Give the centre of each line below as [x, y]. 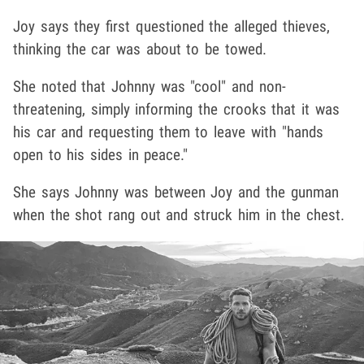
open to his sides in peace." [101, 155]
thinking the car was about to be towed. [140, 50]
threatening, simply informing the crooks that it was [176, 110]
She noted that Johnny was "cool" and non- [149, 87]
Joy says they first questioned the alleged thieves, [171, 27]
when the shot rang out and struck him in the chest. [179, 215]
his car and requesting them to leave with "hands [168, 132]
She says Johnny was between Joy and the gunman [176, 193]
